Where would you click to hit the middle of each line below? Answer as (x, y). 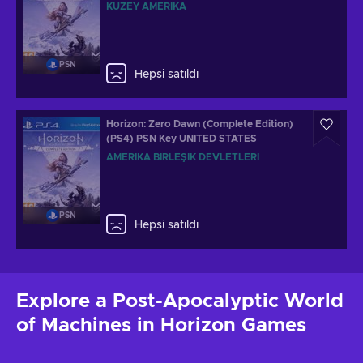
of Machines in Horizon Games (161, 326)
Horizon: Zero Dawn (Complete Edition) (200, 124)
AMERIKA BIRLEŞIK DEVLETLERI (183, 157)
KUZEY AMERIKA (146, 6)
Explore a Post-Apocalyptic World (180, 301)
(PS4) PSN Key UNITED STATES (181, 139)
